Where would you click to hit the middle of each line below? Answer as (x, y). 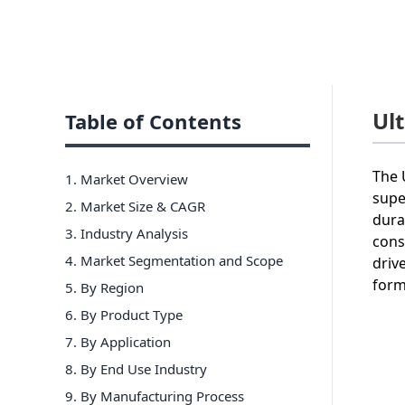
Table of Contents (153, 121)
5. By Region (104, 287)
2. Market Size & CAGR (135, 206)
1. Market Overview (127, 179)
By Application (126, 341)
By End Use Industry (144, 368)
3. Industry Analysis (127, 233)
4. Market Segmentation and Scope (174, 260)
